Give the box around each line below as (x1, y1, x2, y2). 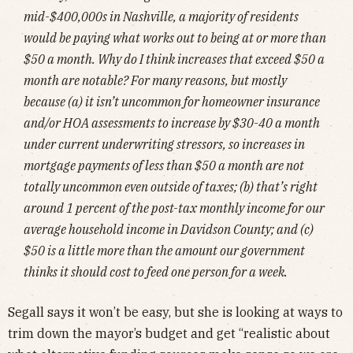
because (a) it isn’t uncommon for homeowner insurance (24, 93, 320, 110)
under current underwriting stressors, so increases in (24, 136, 305, 152)
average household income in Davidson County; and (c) (24, 221, 314, 237)
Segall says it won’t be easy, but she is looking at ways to (8, 303, 343, 320)
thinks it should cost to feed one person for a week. (24, 263, 288, 280)
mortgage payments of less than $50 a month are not (24, 157, 304, 173)
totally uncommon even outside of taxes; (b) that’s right (24, 178, 318, 195)
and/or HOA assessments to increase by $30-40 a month (24, 114, 320, 131)
